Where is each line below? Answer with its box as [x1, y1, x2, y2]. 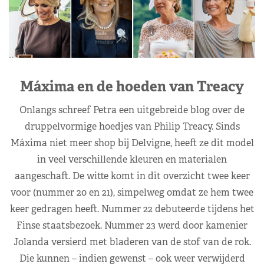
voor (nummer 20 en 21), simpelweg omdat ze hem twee [11, 186, 253, 199]
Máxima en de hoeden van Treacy [20, 77, 244, 95]
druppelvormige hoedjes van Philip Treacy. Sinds [24, 120, 240, 133]
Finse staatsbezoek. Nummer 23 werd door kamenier [16, 219, 247, 232]
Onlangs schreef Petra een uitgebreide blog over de [19, 103, 245, 116]
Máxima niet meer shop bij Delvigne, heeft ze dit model [10, 136, 254, 149]
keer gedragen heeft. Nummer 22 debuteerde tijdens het [9, 202, 255, 215]
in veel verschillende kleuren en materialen [37, 153, 227, 166]
